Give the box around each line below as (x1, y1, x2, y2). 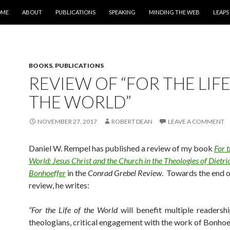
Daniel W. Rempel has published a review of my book (29, 143, 214, 153)
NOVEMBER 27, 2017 (37, 118, 97, 125)
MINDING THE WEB (149, 9, 200, 15)
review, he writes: (29, 180, 89, 190)
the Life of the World (42, 205, 121, 215)
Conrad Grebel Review (88, 168, 162, 178)
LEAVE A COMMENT (168, 118, 224, 125)
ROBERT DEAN (111, 118, 152, 125)
